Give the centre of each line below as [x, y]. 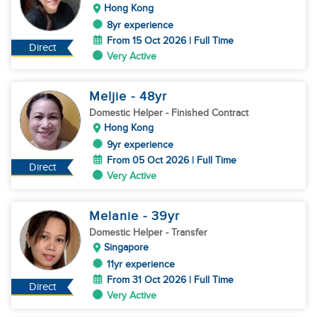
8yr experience [140, 25]
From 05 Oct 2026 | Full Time [172, 160]
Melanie [116, 216]
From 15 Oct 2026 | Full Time [170, 41]
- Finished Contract [207, 113]
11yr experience [141, 264]
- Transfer [186, 232]
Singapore [126, 247]
